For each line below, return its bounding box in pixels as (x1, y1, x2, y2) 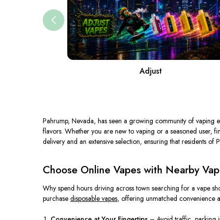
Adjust (139, 65, 162, 77)
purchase (43, 193, 70, 203)
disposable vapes (70, 193, 117, 203)
